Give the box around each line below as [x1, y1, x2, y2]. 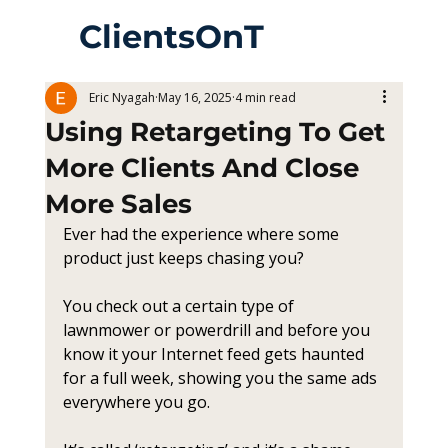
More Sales [44, 188, 192, 220]
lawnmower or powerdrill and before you [62, 319, 374, 341]
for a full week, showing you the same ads [62, 367, 381, 389]
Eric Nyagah [88, 89, 155, 106]
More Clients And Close [44, 152, 359, 184]
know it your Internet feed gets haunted [62, 343, 368, 365]
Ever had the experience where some [62, 223, 343, 245]
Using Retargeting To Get [44, 116, 385, 148]
